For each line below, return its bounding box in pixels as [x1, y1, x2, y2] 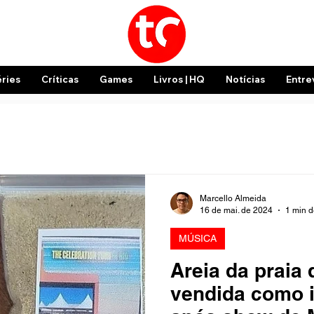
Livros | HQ [153, 74, 205, 85]
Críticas [41, 74, 78, 85]
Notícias [225, 74, 265, 85]
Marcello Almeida [200, 193, 266, 203]
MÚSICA [179, 233, 217, 244]
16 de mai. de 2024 [200, 205, 273, 215]
